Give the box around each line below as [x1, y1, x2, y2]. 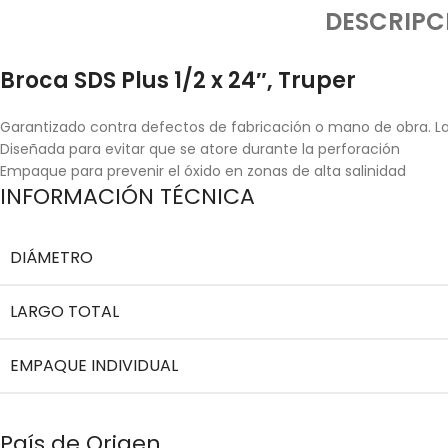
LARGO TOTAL [10, 300, 119, 323]
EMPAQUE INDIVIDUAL [10, 354, 178, 377]
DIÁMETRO [10, 246, 93, 269]
